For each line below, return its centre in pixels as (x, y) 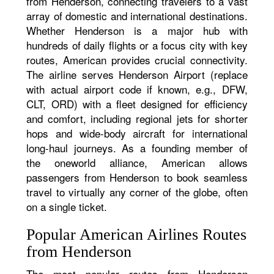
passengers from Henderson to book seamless (137, 177)
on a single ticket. (67, 206)
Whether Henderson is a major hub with (137, 30)
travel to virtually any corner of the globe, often (137, 192)
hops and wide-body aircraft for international (137, 133)
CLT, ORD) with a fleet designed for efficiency (137, 104)
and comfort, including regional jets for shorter (137, 118)
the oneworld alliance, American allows (137, 162)
